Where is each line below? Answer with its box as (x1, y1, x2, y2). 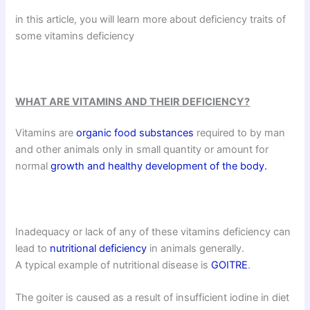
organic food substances (76, 127, 194, 140)
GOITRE (211, 259, 248, 272)
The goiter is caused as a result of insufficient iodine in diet (15, 291, 290, 304)
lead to (15, 242, 51, 255)
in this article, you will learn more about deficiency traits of (15, 12, 286, 26)
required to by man (194, 127, 286, 140)
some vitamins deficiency (15, 29, 135, 42)
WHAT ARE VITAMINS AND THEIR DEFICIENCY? (15, 95, 250, 108)
